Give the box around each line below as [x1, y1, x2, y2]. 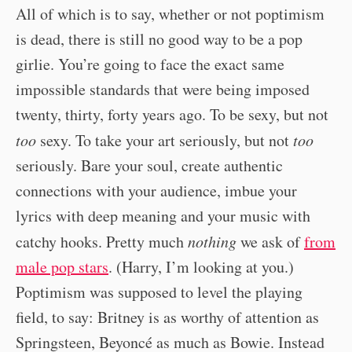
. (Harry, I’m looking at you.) [108, 255, 294, 277]
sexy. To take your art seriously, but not [36, 129, 293, 151]
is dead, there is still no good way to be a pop [16, 27, 302, 49]
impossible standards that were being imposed [16, 78, 310, 100]
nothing [188, 230, 236, 251]
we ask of [236, 230, 304, 252]
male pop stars [16, 255, 108, 277]
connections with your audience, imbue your [16, 179, 297, 201]
